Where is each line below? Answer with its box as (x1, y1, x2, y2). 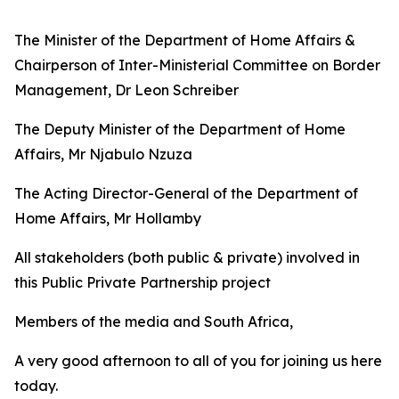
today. (14, 377, 58, 395)
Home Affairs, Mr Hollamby (14, 209, 201, 227)
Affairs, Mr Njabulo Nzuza (14, 145, 192, 163)
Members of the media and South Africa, (14, 313, 293, 330)
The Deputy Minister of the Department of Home (14, 120, 346, 138)
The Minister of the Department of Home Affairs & (14, 31, 355, 49)
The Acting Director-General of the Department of (14, 184, 358, 202)
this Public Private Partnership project (14, 273, 271, 291)
